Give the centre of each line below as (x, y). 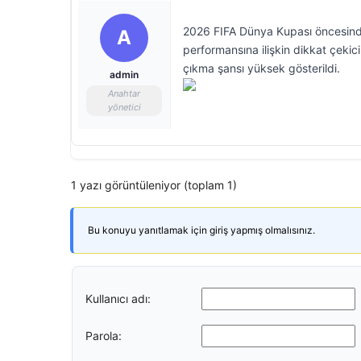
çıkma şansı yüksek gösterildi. (261, 68)
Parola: (104, 335)
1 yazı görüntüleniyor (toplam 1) (154, 185)
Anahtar (124, 93)
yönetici (124, 107)
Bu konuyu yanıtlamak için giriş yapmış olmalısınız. (201, 230)
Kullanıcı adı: (118, 298)
